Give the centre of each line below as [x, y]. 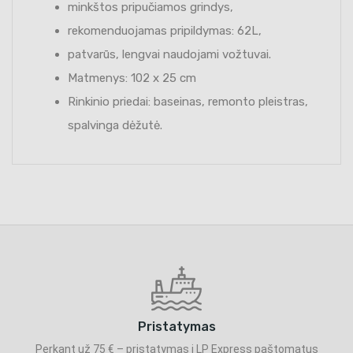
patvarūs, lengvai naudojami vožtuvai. [169, 54]
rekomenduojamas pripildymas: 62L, [165, 30]
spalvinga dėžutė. [115, 125]
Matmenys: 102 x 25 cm [132, 78]
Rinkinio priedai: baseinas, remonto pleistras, [188, 101]
